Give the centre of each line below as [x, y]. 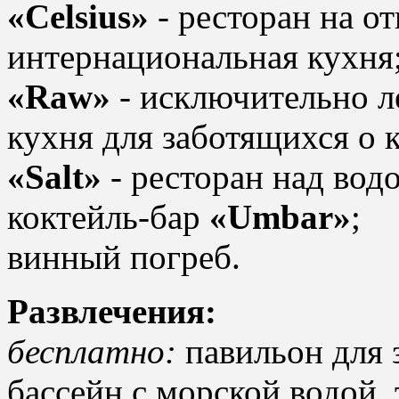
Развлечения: [112, 311]
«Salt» [54, 176]
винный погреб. [124, 256]
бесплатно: [92, 351]
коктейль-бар [108, 216]
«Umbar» [280, 216]
